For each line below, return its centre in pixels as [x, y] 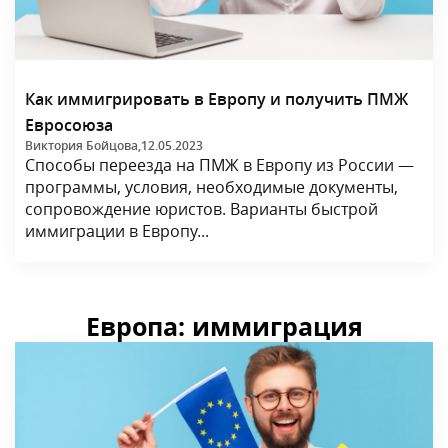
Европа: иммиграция [224, 326]
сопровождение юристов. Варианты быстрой [201, 208]
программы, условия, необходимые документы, [211, 186]
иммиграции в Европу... [117, 230]
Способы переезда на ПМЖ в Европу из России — [219, 164]
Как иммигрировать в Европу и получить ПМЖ [216, 98]
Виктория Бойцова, [83, 145]
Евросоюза [69, 124]
